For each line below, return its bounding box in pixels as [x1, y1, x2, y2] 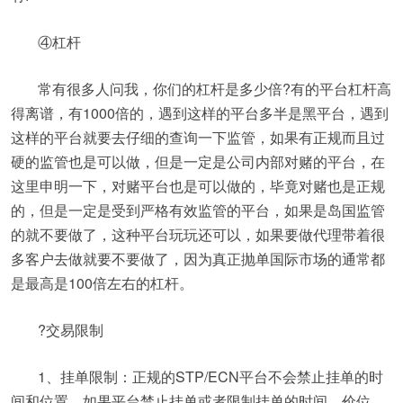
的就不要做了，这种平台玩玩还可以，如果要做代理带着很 [11, 224, 385, 245]
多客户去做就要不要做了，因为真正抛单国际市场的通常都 [11, 248, 385, 269]
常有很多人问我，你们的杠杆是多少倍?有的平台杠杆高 [38, 78, 391, 99]
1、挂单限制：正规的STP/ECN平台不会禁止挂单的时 [38, 366, 383, 387]
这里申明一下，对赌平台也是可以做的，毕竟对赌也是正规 [11, 175, 385, 196]
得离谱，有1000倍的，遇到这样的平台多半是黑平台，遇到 [11, 103, 389, 123]
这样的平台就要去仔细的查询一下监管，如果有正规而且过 [11, 127, 385, 148]
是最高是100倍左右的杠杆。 [11, 273, 193, 293]
